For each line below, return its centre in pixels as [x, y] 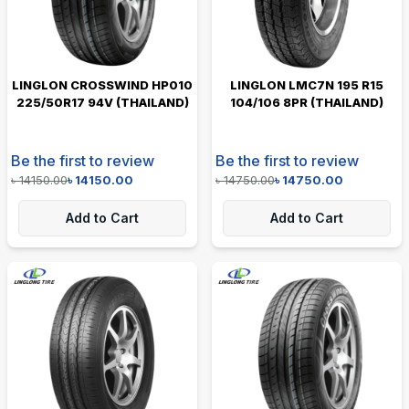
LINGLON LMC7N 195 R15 [307, 84]
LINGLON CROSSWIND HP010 [102, 84]
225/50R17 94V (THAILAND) [102, 102]
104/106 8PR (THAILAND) [307, 102]
